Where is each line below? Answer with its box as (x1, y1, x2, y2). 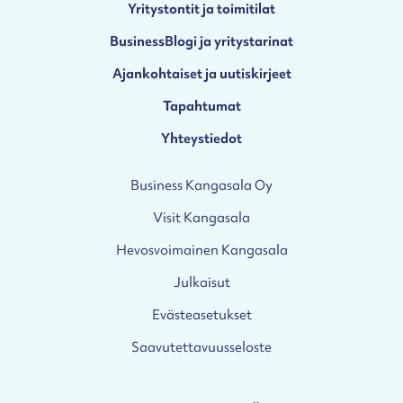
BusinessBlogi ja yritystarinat (110, 31, 293, 50)
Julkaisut (173, 272, 230, 291)
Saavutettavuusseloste (131, 336, 272, 356)
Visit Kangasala (153, 207, 250, 227)
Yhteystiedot (161, 128, 242, 148)
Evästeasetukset (151, 304, 252, 324)
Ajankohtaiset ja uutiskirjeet (112, 63, 291, 83)
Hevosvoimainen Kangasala (115, 239, 288, 259)
